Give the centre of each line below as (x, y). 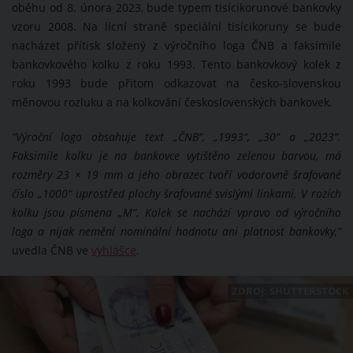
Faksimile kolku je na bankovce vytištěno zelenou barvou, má (176, 156)
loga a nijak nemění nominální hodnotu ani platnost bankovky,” (176, 232)
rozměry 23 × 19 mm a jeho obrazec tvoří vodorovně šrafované (176, 175)
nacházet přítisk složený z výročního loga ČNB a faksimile (176, 46)
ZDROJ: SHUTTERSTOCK (290, 291)
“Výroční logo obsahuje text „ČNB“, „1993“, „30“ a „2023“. (176, 137)
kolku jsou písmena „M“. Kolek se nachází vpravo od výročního (176, 213)
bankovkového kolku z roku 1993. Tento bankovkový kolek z (176, 65)
